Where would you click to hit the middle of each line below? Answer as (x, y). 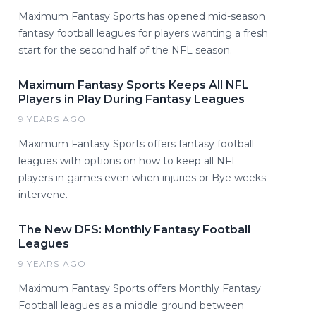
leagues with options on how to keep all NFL (128, 161)
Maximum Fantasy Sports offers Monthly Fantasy (140, 288)
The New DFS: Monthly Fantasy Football (134, 230)
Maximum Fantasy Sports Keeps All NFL (134, 85)
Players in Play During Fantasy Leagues (132, 99)
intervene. (43, 195)
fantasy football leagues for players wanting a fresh (143, 33)
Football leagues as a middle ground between (131, 305)
